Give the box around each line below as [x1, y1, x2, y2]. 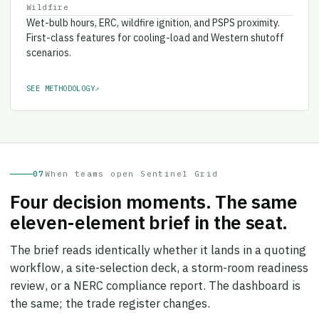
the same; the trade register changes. [10, 286, 210, 302]
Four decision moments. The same [10, 179, 298, 204]
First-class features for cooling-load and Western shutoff [26, 21, 284, 35]
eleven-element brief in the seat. [10, 200, 288, 225]
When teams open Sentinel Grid [44, 159, 219, 169]
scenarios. [26, 36, 71, 50]
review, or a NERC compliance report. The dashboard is [10, 268, 300, 284]
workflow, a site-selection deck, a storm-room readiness [10, 250, 308, 266]
